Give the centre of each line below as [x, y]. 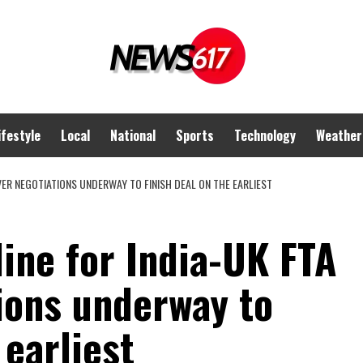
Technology [265, 135]
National [133, 135]
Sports [195, 135]
